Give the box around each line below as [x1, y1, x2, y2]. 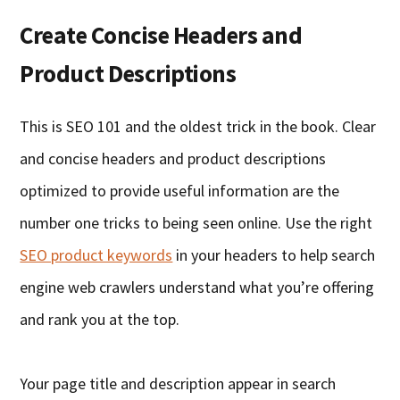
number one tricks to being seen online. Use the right [20, 212, 373, 234]
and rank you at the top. [20, 309, 180, 330]
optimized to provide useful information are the [20, 180, 340, 202]
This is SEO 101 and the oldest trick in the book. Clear [20, 116, 377, 137]
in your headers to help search [172, 245, 376, 266]
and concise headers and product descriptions [20, 148, 327, 170]
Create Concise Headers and [20, 20, 303, 51]
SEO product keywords [20, 245, 173, 266]
